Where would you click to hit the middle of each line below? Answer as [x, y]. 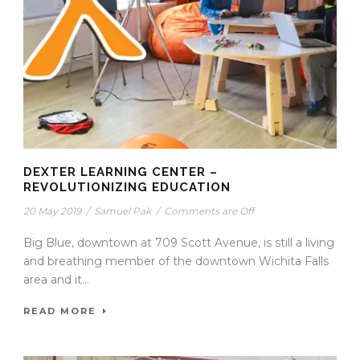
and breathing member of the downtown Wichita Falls [176, 261]
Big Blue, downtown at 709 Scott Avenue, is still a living [179, 243]
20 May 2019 [52, 211]
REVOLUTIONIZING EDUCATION [127, 187]
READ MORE [60, 311]
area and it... [56, 280]
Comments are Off [209, 211]
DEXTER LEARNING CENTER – [121, 172]
